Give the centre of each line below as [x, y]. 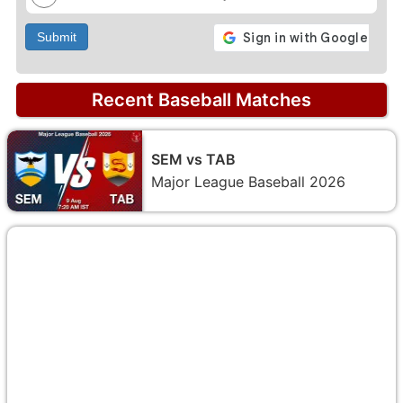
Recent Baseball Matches [201, 99]
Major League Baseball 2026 [248, 181]
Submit [57, 36]
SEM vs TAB [193, 159]
